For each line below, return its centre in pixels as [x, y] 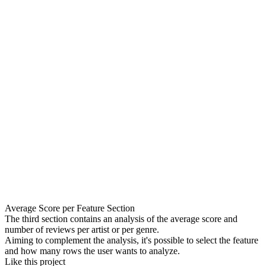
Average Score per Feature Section [70, 208]
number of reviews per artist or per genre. [82, 229]
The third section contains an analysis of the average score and [121, 218]
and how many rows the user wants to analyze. [92, 251]
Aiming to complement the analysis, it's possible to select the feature [132, 240]
